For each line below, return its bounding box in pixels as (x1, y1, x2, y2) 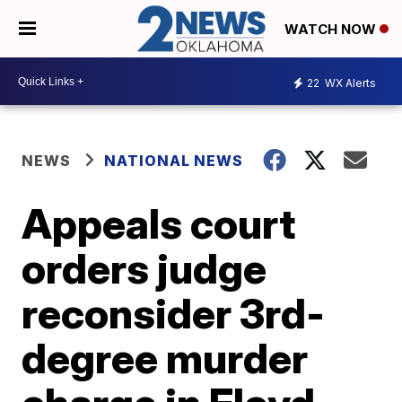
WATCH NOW (284, 21, 380, 39)
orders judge (22, 243, 267, 294)
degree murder (22, 333, 309, 384)
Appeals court (22, 198, 296, 249)
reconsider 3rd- (22, 288, 326, 339)
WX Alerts (322, 75, 376, 90)
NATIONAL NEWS (104, 152, 244, 170)
